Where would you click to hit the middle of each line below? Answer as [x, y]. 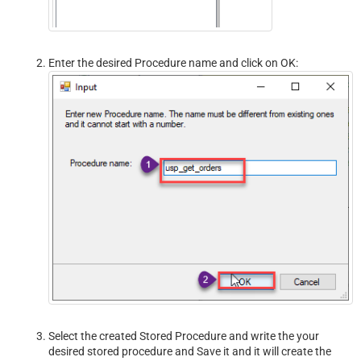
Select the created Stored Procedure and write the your [184, 336]
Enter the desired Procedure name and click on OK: [173, 63]
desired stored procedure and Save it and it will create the [190, 351]
